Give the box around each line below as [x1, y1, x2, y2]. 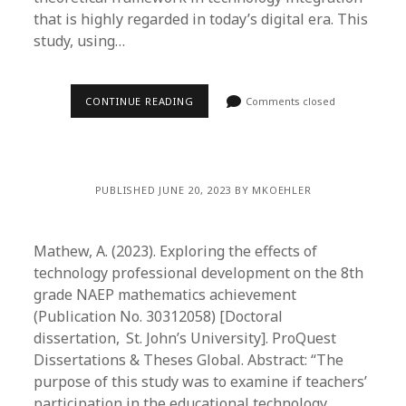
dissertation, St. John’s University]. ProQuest [34, 328, 337, 348]
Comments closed [243, 94, 336, 108]
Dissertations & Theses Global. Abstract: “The [34, 350, 344, 370]
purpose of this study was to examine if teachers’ [34, 372, 368, 391]
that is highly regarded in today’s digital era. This [34, 9, 369, 29]
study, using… [34, 31, 126, 51]
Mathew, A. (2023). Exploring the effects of [34, 241, 318, 261]
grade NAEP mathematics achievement [34, 285, 297, 304]
